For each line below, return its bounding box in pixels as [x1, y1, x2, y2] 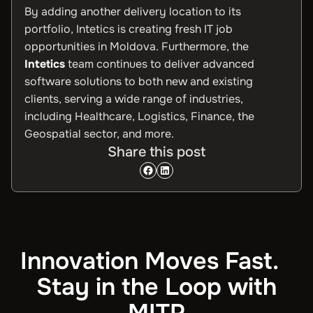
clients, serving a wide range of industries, [24, 92, 243, 106]
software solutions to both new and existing [24, 74, 253, 89]
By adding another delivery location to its [24, 4, 241, 19]
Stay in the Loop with [36, 272, 277, 302]
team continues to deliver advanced [65, 57, 254, 71]
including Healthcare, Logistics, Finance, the [24, 109, 254, 124]
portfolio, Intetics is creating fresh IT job [24, 22, 233, 36]
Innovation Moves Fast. [20, 246, 293, 276]
